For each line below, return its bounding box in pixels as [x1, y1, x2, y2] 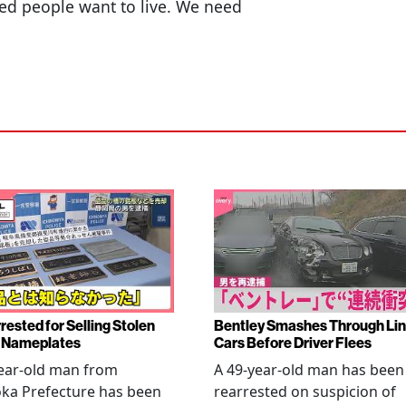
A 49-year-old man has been [214, 360, 404, 380]
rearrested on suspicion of [214, 382, 396, 401]
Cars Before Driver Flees [214, 334, 372, 352]
